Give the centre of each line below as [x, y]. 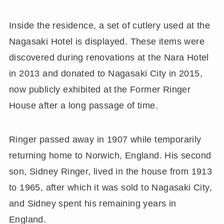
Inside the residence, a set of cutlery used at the [109, 26]
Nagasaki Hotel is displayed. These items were [107, 42]
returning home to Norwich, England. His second [110, 156]
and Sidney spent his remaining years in [92, 204]
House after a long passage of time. [83, 106]
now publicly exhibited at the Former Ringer [100, 90]
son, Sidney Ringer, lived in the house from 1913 [110, 172]
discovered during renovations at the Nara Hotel [109, 58]
